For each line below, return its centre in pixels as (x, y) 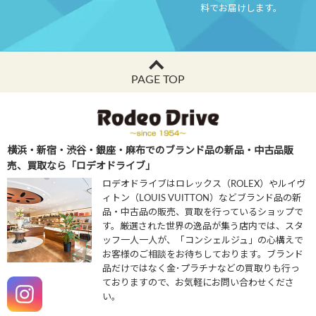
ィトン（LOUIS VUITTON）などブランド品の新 (202, 199)
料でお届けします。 (241, 8)
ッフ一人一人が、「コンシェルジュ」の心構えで (203, 241)
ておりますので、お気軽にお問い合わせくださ (198, 284)
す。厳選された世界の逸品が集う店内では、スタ (203, 227)
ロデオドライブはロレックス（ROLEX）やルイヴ (204, 185)
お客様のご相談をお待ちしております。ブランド (203, 255)
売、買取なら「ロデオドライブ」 (81, 167)
